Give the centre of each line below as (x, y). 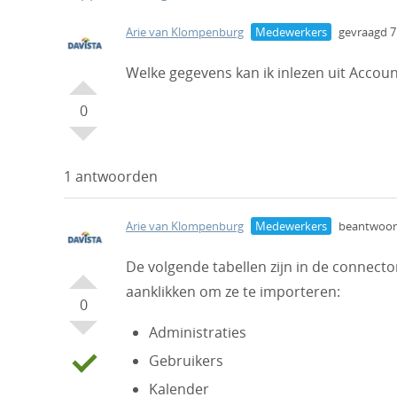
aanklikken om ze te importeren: (233, 292)
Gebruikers (186, 361)
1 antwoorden (111, 176)
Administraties (197, 332)
